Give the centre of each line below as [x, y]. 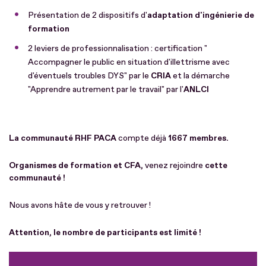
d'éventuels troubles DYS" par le [89, 75]
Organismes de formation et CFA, [77, 165]
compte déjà [143, 138]
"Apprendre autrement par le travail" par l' [106, 89]
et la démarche [200, 75]
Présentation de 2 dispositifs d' [88, 15]
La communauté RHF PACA [64, 138]
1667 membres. [199, 138]
